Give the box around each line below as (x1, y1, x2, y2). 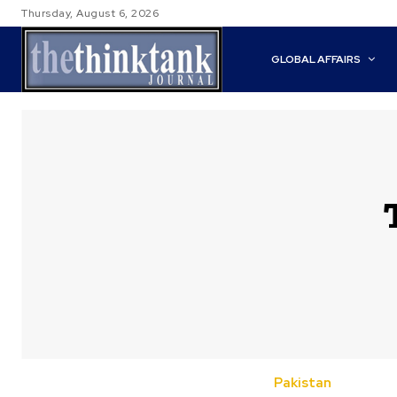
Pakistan (274, 374, 332, 393)
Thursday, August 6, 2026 (21, 6, 159, 20)
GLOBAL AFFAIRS (271, 52, 362, 67)
